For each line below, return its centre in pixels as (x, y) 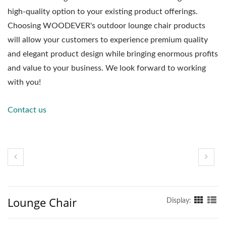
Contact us (27, 110)
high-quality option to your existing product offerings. (103, 11)
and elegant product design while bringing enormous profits (113, 54)
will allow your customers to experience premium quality (108, 40)
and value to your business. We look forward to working (107, 68)
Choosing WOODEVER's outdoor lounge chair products (106, 25)
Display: (179, 201)
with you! (24, 82)
